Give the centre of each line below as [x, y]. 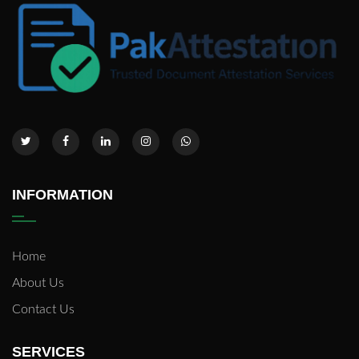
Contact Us [43, 310]
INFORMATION [63, 195]
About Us [38, 283]
